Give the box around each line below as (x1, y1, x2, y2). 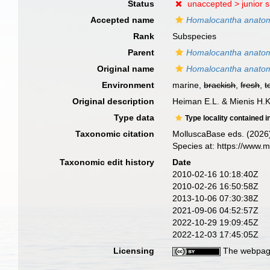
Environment (102, 80, 155, 90)
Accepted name (90, 15, 155, 25)
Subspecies (172, 31, 217, 41)
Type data (114, 113, 155, 122)
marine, (172, 80, 204, 90)
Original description (72, 96, 155, 106)
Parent (128, 48, 155, 57)
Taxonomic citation (75, 129, 155, 139)
